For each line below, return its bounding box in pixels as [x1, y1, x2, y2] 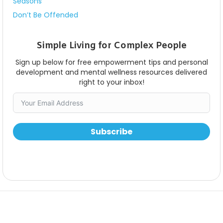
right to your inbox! [79, 77, 144, 87]
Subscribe [91, 125, 132, 137]
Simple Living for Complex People [36, 39, 187, 52]
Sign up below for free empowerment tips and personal [15, 57, 208, 67]
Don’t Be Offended [13, 9, 78, 20]
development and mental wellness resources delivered [16, 67, 207, 77]
